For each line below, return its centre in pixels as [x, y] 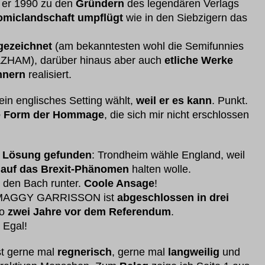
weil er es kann [174, 101]
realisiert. [49, 75]
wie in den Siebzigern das [185, 18]
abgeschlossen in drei [173, 198]
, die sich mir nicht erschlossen [177, 115]
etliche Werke [199, 60]
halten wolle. [160, 169]
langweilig [194, 252]
